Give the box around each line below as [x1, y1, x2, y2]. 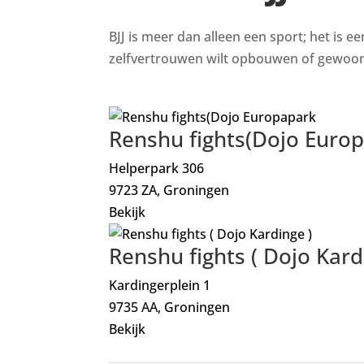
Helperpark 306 [109, 159, 205, 178]
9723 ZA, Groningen [109, 181, 230, 200]
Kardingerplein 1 [109, 276, 211, 295]
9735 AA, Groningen [109, 298, 231, 317]
